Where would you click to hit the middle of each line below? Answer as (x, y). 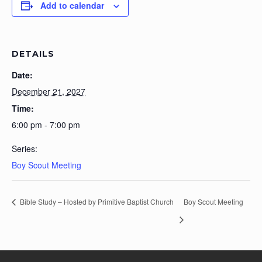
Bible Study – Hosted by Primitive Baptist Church (96, 202)
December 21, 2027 (49, 91)
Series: (25, 148)
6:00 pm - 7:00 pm (46, 124)
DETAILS (33, 54)
